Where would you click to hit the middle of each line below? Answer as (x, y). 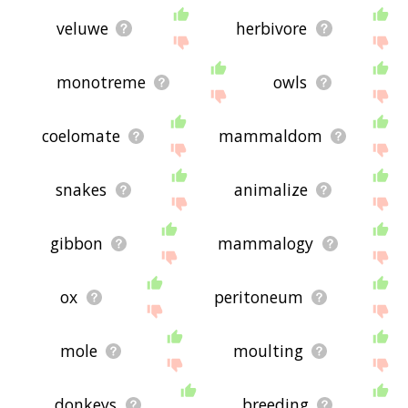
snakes (82, 190)
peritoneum (258, 297)
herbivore (272, 29)
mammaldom (270, 136)
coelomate (81, 136)
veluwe (82, 29)
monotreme (101, 82)
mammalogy (266, 244)
